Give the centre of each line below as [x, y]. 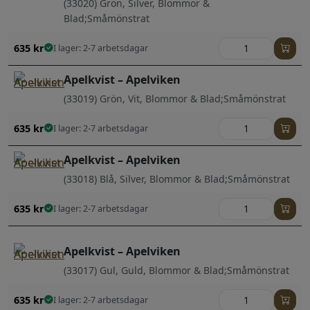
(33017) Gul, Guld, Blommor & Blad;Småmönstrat [176, 270]
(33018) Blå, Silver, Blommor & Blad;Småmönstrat [177, 179]
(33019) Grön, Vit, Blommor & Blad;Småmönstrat [175, 98]
